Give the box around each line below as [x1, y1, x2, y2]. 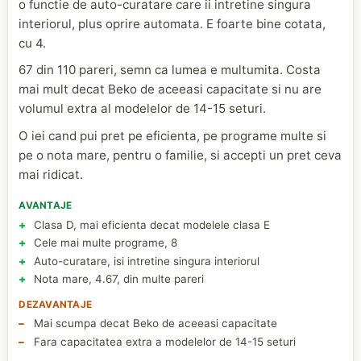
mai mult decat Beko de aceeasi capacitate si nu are [19, 81, 322, 98]
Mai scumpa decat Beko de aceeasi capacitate [33, 317, 277, 330]
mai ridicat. [19, 166, 84, 182]
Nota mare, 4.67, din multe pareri [33, 272, 204, 286]
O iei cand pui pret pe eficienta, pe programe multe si [19, 127, 327, 143]
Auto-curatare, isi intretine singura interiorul [33, 254, 259, 268]
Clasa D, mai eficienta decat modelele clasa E [33, 218, 270, 231]
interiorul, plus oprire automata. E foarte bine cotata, [19, 15, 326, 31]
